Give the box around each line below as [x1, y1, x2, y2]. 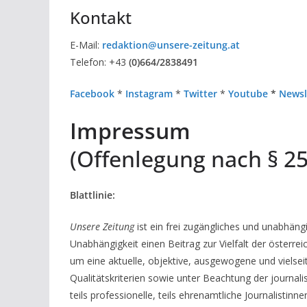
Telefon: [70, 56, 109, 69]
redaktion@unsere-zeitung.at [102, 38, 240, 52]
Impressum [70, 116, 191, 146]
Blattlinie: [70, 188, 115, 202]
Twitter [184, 87, 217, 101]
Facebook [70, 87, 114, 101]
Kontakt [70, 6, 132, 29]
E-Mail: [70, 38, 102, 52]
